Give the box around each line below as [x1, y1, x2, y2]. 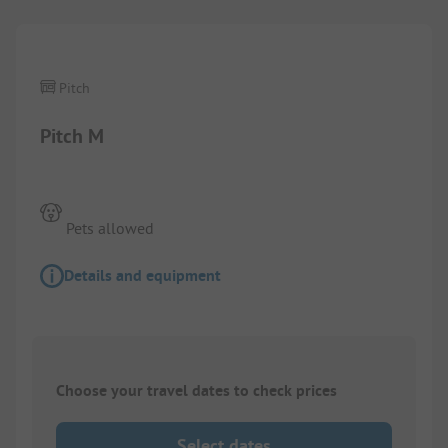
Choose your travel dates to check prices [56, 380, 337, 402]
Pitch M [40, 122, 104, 149]
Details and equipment [64, 264, 221, 286]
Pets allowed [66, 217, 155, 238]
